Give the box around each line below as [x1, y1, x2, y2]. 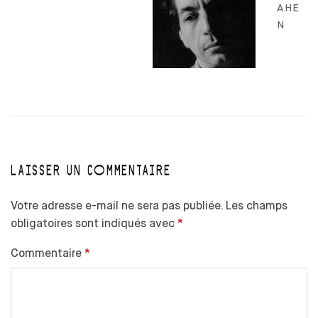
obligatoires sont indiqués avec [11, 216, 177, 230]
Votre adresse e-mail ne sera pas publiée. [11, 198, 223, 212]
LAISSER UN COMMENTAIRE [11, 159, 171, 178]
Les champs [226, 198, 287, 212]
